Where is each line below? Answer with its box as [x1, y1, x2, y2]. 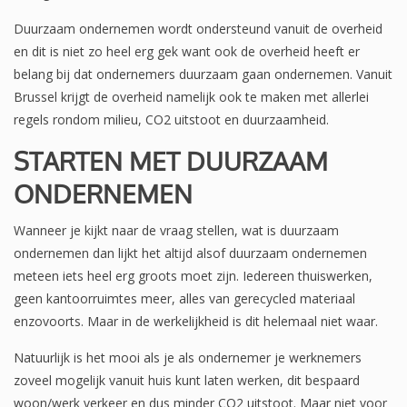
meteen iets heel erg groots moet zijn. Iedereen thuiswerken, [14, 267, 372, 285]
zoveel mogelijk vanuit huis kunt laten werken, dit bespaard [14, 372, 360, 390]
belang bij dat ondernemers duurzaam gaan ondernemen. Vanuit [14, 65, 392, 84]
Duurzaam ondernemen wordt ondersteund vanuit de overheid [14, 20, 382, 38]
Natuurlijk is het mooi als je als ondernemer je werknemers [14, 349, 362, 367]
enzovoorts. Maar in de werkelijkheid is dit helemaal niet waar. [14, 313, 378, 331]
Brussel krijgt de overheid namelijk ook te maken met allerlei [14, 88, 369, 106]
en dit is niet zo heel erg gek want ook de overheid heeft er [14, 43, 360, 61]
